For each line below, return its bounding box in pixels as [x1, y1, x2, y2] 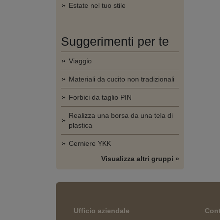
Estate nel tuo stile [69, 1, 126, 9]
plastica [69, 121, 92, 129]
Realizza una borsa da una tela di [69, 111, 173, 119]
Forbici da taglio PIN [69, 93, 132, 101]
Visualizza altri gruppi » [101, 155, 179, 163]
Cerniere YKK [69, 139, 111, 147]
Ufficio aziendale [74, 207, 130, 215]
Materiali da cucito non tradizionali [69, 75, 174, 83]
